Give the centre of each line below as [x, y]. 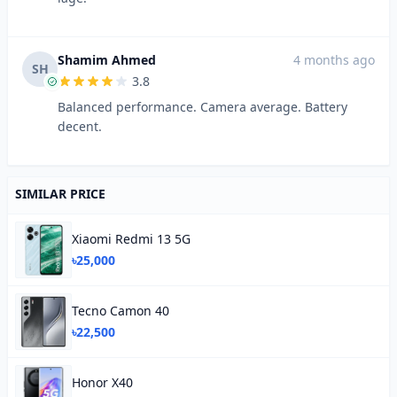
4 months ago [334, 60]
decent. [80, 126]
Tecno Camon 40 [121, 311]
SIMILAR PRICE [60, 194]
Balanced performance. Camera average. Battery [202, 107]
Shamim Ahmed [107, 60]
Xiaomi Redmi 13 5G [131, 239]
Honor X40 [102, 382]
